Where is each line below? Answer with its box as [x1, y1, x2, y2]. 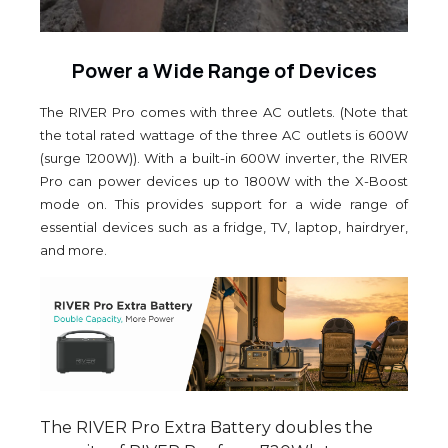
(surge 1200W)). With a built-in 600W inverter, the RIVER [40, 150, 408, 167]
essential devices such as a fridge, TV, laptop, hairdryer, [40, 219, 408, 236]
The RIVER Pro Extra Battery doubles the [40, 418, 373, 438]
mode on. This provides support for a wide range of [40, 196, 408, 213]
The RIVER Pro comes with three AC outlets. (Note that [40, 104, 408, 121]
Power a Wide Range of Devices [71, 56, 377, 84]
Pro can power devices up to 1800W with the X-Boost [40, 173, 408, 190]
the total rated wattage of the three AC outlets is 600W [40, 127, 408, 144]
